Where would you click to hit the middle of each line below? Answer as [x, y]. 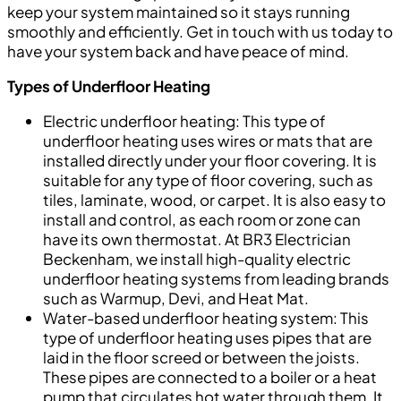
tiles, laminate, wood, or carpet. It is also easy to [214, 200]
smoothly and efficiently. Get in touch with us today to [200, 32]
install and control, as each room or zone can [202, 220]
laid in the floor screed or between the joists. [201, 358]
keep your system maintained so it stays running [179, 12]
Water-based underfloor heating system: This [206, 318]
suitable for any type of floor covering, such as [208, 180]
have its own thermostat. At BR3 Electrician [197, 239]
